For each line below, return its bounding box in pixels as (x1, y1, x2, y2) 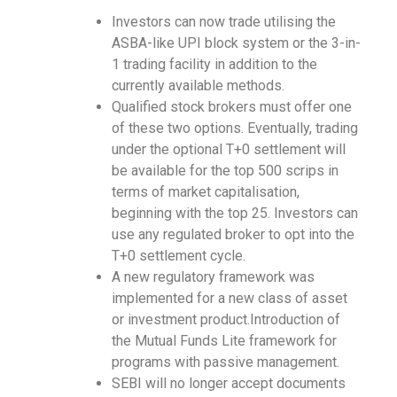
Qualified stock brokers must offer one (112, 98, 352, 116)
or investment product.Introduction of (112, 311, 340, 329)
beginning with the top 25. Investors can (112, 205, 358, 222)
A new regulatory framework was (112, 269, 315, 286)
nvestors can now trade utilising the (116, 13, 336, 31)
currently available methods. (112, 77, 284, 95)
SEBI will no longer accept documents (112, 375, 346, 393)
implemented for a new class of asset (112, 290, 347, 307)
